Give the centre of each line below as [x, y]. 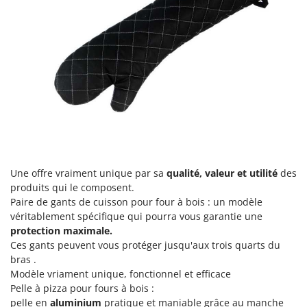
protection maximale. [61, 230]
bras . [23, 259]
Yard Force [62, 45]
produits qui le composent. [72, 187]
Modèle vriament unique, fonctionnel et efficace [121, 273]
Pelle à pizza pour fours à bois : [82, 288]
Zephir [52, 106]
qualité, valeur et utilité [222, 173]
